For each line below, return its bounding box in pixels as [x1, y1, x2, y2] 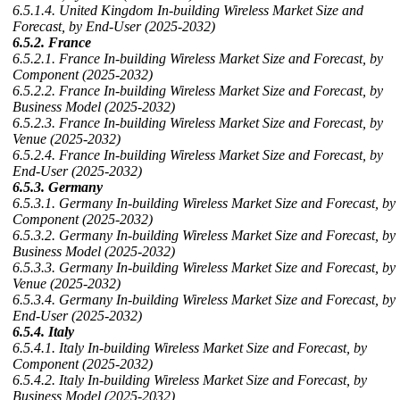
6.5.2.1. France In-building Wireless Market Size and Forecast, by [12, 51, 383, 67]
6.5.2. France [12, 35, 91, 51]
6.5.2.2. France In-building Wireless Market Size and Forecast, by [12, 83, 383, 99]
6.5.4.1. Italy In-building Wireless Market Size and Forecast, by [12, 340, 367, 356]
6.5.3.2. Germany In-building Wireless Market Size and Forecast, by [12, 228, 396, 244]
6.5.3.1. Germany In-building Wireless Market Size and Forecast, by [12, 196, 396, 212]
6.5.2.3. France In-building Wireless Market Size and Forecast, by [12, 115, 383, 131]
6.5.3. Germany [12, 179, 103, 196]
